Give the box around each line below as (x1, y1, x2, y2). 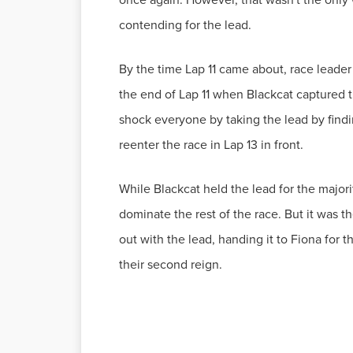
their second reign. (119, 255, 222, 273)
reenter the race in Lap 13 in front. (119, 136, 303, 154)
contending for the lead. (119, 16, 251, 34)
